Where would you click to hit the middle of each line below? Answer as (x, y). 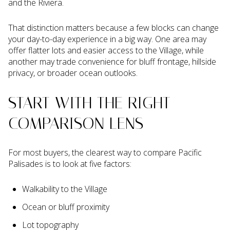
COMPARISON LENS (76, 123)
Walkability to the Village (64, 189)
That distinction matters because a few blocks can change (113, 27)
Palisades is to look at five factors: (70, 164)
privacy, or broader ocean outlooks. (73, 73)
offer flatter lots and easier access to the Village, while (106, 50)
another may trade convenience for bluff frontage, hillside (112, 61)
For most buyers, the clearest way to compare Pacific (105, 153)
